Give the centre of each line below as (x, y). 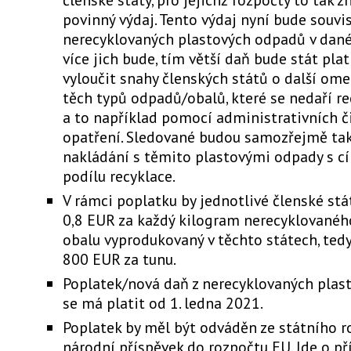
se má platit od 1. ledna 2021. (163, 303)
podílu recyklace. (119, 176)
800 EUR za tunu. (119, 259)
